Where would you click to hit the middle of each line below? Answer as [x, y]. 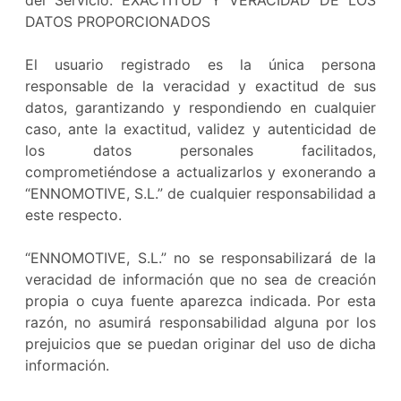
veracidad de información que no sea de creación [200, 279]
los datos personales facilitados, [200, 150]
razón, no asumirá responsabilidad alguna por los [200, 322]
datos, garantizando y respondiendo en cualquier [200, 107]
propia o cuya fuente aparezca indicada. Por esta [200, 301]
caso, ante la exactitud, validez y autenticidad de [200, 129]
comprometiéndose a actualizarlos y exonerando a [200, 172]
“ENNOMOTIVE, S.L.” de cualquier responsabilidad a [200, 193]
